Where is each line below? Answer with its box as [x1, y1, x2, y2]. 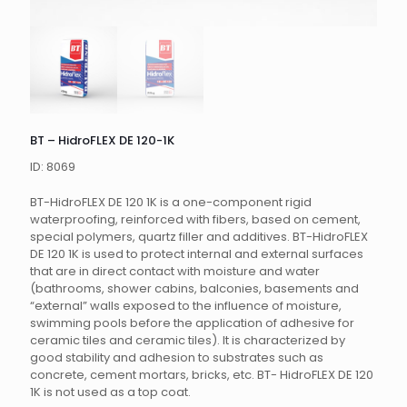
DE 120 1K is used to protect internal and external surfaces [30, 244, 363, 263]
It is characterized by [223, 331, 345, 349]
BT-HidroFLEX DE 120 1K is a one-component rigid [30, 193, 312, 211]
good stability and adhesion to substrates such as [30, 348, 323, 366]
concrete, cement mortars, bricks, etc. [30, 365, 257, 383]
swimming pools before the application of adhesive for [30, 313, 354, 332]
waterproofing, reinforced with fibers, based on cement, [30, 210, 361, 228]
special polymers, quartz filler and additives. [30, 227, 290, 245]
